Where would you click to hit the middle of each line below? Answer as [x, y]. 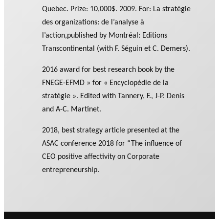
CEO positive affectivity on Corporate [101, 157]
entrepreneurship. [71, 170]
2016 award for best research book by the [109, 70]
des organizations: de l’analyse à [93, 22]
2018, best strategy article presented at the [111, 131]
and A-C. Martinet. [72, 110]
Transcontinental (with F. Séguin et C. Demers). [116, 49]
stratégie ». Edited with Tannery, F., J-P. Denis [113, 97]
